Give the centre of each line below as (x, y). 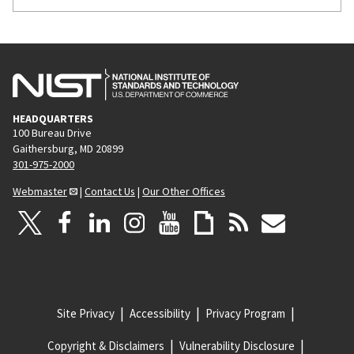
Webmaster (40, 191)
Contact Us (110, 191)
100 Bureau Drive (52, 132)
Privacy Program (245, 313)
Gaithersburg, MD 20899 (68, 148)
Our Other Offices (184, 191)
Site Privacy (85, 313)
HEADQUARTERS (53, 118)
